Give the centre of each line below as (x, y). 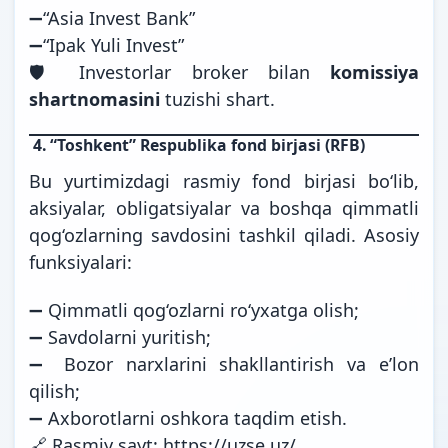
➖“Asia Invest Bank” (112, 17)
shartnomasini (94, 98)
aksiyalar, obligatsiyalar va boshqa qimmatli (224, 207)
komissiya (374, 71)
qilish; (54, 390)
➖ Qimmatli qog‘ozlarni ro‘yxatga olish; (194, 309)
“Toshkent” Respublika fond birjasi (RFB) (207, 144)
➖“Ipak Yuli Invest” (106, 44)
